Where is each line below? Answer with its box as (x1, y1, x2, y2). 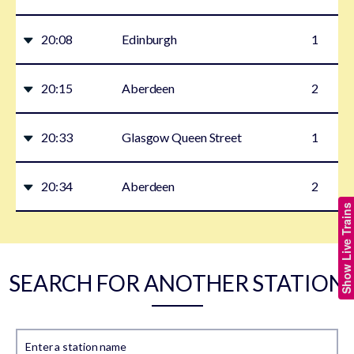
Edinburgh (121, 32, 178, 47)
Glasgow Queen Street (121, 130, 242, 145)
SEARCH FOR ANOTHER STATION (9, 269, 345, 297)
